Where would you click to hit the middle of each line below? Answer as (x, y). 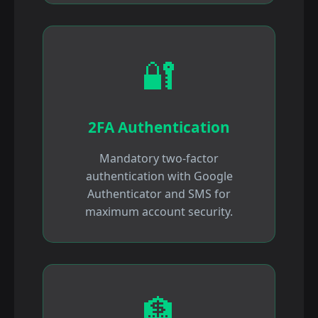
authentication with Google (159, 176)
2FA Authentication (159, 127)
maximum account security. (159, 212)
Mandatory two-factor (159, 159)
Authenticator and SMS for (159, 194)
